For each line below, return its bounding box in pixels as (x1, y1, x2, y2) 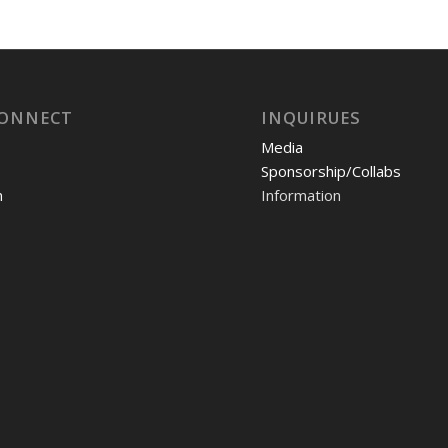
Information (261, 185, 342, 206)
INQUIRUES (261, 106, 362, 130)
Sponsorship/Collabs (261, 161, 402, 182)
